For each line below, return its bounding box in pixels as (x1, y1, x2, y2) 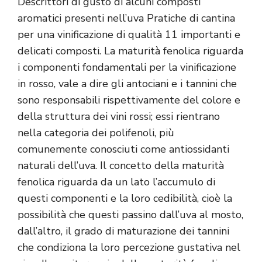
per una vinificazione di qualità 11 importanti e (18, 27, 240, 42)
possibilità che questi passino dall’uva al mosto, (18, 208, 243, 222)
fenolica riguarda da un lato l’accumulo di (18, 175, 215, 189)
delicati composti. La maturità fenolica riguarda (18, 44, 243, 58)
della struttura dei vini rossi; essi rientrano (18, 109, 220, 124)
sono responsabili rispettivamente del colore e (18, 93, 240, 108)
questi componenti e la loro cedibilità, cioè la (18, 191, 232, 206)
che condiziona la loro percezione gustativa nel (18, 240, 240, 255)
